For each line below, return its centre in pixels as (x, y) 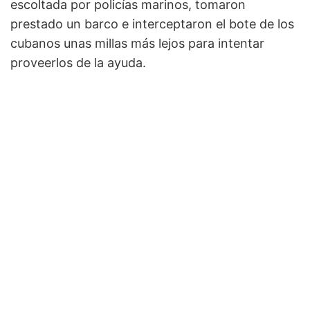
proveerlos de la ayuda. (78, 63)
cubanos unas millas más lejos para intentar (137, 44)
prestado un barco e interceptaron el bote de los (152, 24)
